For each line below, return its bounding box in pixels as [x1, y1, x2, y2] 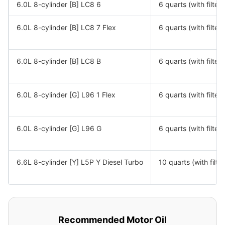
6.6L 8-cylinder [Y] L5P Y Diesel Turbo [17, 158, 143, 166]
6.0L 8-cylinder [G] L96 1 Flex [17, 90, 116, 99]
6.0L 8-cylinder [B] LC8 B [17, 57, 101, 65]
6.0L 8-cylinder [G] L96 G [17, 124, 101, 133]
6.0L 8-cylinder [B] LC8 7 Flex [17, 23, 116, 32]
